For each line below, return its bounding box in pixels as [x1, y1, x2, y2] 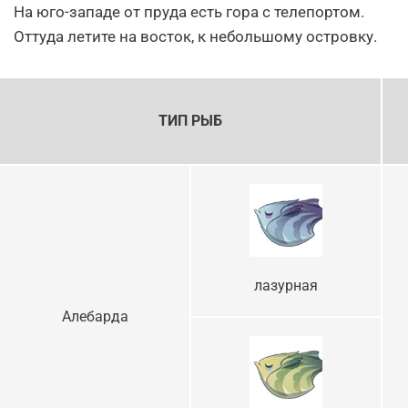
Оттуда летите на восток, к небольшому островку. [14, 26, 377, 46]
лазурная [254, 276, 318, 294]
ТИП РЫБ [158, 111, 222, 129]
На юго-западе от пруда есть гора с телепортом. [14, 2, 364, 21]
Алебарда [61, 307, 128, 325]
